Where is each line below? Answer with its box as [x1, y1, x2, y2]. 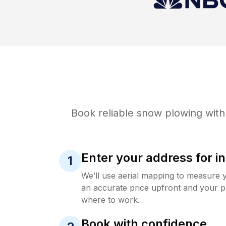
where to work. [81, 194, 140, 205]
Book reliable [71, 106, 137, 119]
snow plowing [136, 106, 202, 119]
